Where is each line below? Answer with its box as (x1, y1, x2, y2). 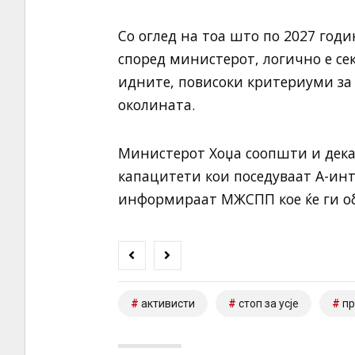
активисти (140, 297, 195, 311)
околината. (117, 95, 195, 115)
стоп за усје (238, 297, 299, 311)
